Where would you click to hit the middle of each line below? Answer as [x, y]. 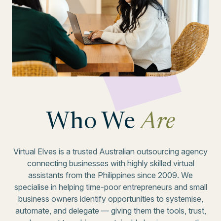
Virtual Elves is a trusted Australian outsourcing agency [110, 151]
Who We [93, 123]
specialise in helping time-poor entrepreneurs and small [110, 187]
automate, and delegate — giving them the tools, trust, [110, 210]
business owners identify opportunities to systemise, [110, 199]
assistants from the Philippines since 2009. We [110, 175]
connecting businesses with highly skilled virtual [110, 163]
